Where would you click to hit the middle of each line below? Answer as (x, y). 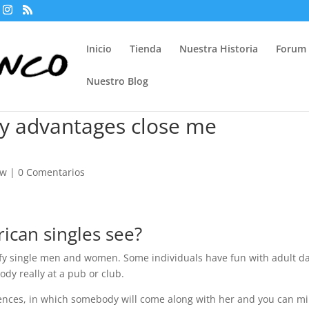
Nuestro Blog (118, 81)
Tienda (146, 49)
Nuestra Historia (219, 49)
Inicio (99, 49)
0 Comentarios (52, 172)
